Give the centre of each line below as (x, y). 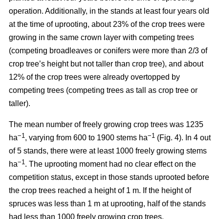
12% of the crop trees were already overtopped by (94, 77)
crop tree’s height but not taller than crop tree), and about (106, 64)
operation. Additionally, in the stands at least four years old (109, 11)
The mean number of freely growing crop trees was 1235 (106, 124)
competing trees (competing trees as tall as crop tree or (103, 90)
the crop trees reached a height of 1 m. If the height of (100, 190)
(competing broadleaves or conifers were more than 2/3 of (108, 50)
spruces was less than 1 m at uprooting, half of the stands (107, 203)
